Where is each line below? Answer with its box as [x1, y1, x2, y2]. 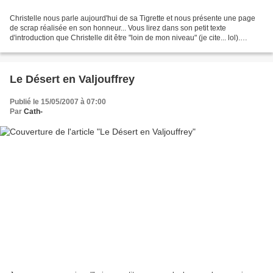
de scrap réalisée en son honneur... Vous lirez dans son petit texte [10, 24, 226, 33]
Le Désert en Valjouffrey [10, 73, 135, 86]
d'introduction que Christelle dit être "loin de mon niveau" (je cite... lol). [10, 34, 240, 43]
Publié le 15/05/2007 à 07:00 [10, 97, 106, 107]
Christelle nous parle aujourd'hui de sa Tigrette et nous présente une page [10, 14, 255, 23]
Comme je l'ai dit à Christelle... [10, 43, 110, 52]
